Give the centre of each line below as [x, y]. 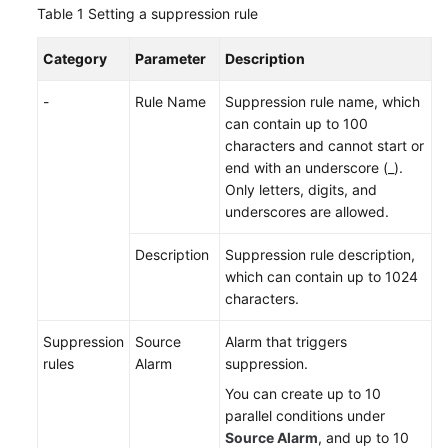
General [61, 151]
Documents [73, 88]
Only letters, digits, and [301, 189]
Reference [69, 173]
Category [75, 58]
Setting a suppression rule [173, 13]
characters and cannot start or [324, 145]
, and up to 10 [363, 437]
